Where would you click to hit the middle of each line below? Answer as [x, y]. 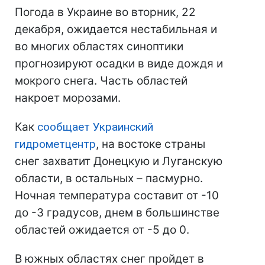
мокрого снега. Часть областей [101, 81]
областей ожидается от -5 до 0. [102, 230]
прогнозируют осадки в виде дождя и [119, 64]
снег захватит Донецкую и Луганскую [119, 161]
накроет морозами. [68, 98]
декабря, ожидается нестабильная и [116, 30]
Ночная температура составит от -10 [117, 196]
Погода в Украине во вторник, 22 [105, 12]
